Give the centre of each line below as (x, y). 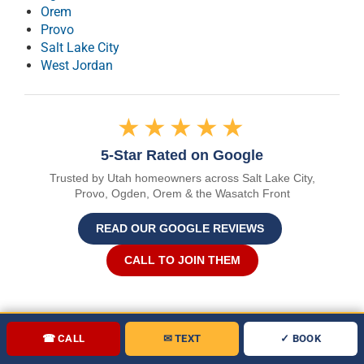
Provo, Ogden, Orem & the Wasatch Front (182, 193)
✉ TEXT (182, 338)
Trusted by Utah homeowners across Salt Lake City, (182, 178)
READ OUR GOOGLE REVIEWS (180, 228)
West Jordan (77, 65)
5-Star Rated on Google (182, 155)
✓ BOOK (301, 338)
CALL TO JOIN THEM (182, 260)
